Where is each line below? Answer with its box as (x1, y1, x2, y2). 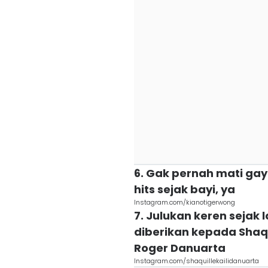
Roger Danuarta (134, 240, 226, 255)
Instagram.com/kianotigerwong (134, 197, 235, 207)
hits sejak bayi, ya (134, 182, 235, 197)
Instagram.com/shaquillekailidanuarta (134, 256, 259, 266)
